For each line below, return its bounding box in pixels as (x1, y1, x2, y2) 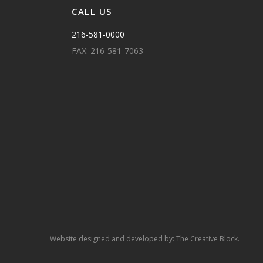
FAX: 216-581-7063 (72, 45, 143, 56)
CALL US (72, 5, 112, 17)
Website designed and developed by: (50, 234, 176, 244)
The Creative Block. (176, 234, 240, 244)
